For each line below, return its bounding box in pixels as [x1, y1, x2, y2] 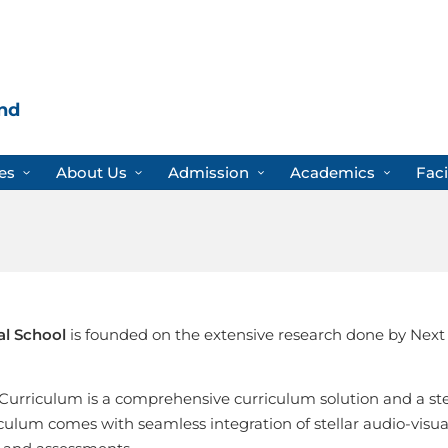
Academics [290, 163, 376, 183]
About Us [55, 163, 127, 183]
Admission [167, 163, 249, 183]
